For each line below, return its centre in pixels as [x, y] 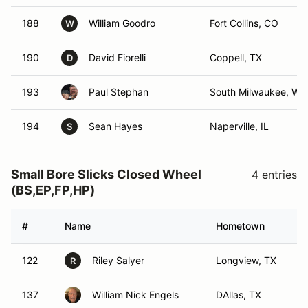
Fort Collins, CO [244, 23]
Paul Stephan [119, 92]
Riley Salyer [118, 260]
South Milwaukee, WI [256, 92]
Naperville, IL [239, 126]
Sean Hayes [115, 126]
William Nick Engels [135, 295]
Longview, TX [246, 260]
